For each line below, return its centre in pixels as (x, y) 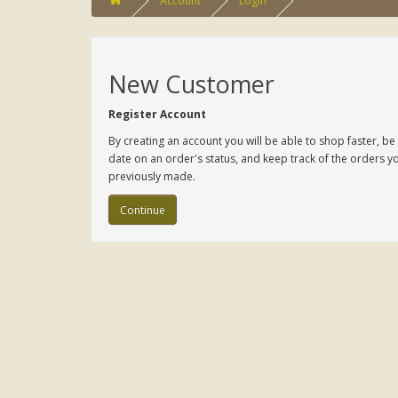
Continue (143, 210)
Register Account (157, 114)
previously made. (152, 176)
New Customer (191, 84)
